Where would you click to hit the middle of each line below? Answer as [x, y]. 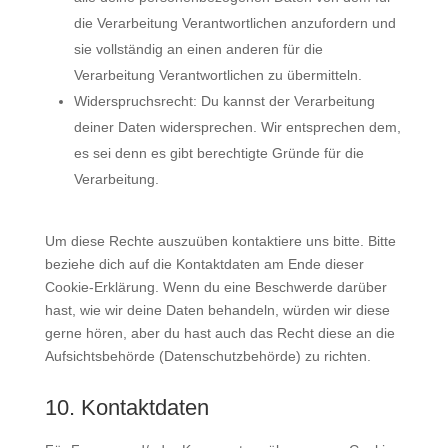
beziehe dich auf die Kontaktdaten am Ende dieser [204, 264]
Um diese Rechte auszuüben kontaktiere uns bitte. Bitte [220, 241]
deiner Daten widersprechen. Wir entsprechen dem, [237, 127]
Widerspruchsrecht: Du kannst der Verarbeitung [224, 101]
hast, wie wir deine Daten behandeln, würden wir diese [217, 310]
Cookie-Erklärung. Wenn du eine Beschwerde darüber [215, 287]
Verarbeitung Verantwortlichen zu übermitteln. [217, 75]
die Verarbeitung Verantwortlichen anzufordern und [234, 23]
